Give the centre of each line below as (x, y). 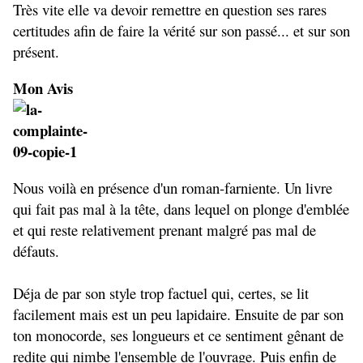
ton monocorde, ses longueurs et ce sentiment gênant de (178, 335)
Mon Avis (45, 88)
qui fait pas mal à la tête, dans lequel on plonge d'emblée (181, 209)
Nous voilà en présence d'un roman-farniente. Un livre (173, 188)
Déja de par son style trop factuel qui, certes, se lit (161, 293)
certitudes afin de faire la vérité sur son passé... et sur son (181, 31)
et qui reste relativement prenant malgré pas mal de (164, 230)
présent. (36, 52)
